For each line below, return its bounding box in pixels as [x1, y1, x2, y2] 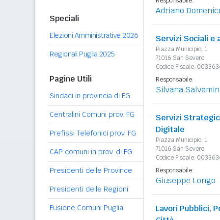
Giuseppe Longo [156, 175, 216, 186]
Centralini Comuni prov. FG [50, 110, 135, 119]
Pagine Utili [50, 74, 92, 84]
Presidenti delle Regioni [50, 185, 128, 193]
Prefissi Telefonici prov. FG [50, 129, 136, 137]
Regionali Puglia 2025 [50, 50, 115, 58]
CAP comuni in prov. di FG [50, 147, 132, 156]
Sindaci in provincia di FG [50, 91, 130, 100]
